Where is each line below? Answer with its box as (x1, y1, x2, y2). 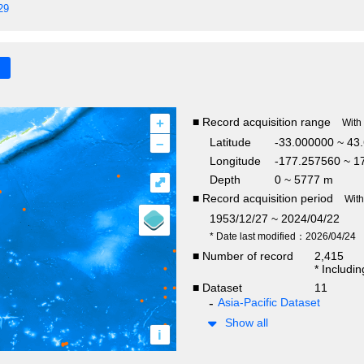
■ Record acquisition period (192, 191, 333, 205)
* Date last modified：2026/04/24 (209, 230, 356, 242)
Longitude (209, 154, 261, 167)
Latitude (209, 135, 251, 149)
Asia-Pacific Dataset (217, 295, 320, 309)
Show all (224, 315, 268, 329)
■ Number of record (192, 249, 293, 262)
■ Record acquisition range (192, 115, 331, 128)
